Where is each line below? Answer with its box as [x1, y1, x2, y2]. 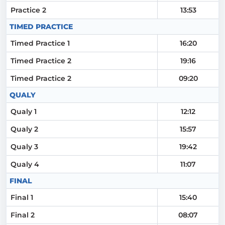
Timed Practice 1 [11, 39, 70, 48]
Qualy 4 [11, 160, 39, 169]
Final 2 [11, 210, 35, 219]
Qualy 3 [11, 142, 38, 151]
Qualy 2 [11, 125, 38, 134]
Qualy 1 [11, 107, 37, 116]
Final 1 [11, 193, 33, 202]
